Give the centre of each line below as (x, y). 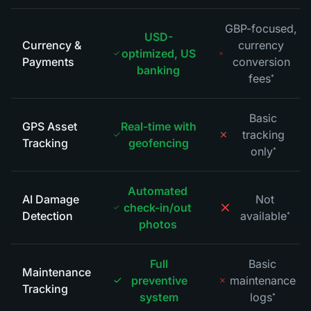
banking (159, 70)
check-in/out (158, 208)
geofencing (158, 143)
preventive (159, 280)
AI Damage (51, 199)
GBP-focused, (261, 28)
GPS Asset (50, 126)
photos (158, 224)
